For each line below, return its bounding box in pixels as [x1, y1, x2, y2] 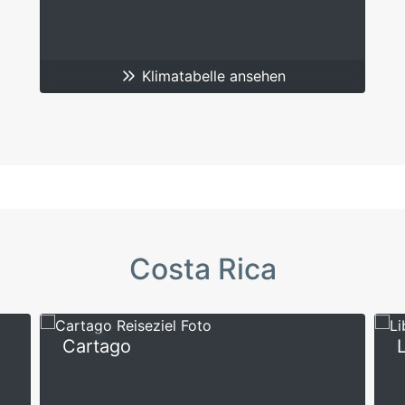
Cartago [62, 335, 131, 357]
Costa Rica [128, 251, 277, 287]
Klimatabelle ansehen [137, 67, 286, 85]
